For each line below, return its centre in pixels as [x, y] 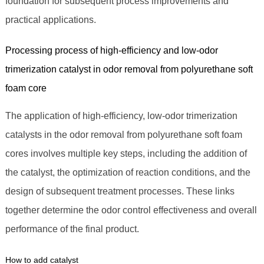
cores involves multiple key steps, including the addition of [126, 154]
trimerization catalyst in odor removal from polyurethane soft [129, 70]
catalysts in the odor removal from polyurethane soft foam [123, 135]
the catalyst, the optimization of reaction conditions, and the [128, 173]
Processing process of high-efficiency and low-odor [111, 51]
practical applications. [50, 20]
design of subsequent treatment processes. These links [120, 192]
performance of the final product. [72, 229]
